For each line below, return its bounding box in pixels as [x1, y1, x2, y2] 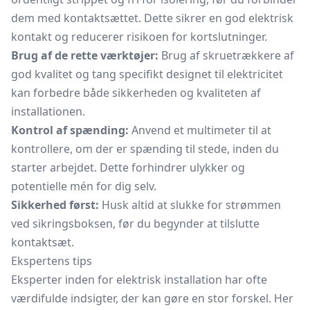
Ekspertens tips [11, 253, 92, 268]
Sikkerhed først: [11, 197, 99, 212]
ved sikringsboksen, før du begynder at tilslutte [11, 216, 259, 231]
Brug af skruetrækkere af [158, 48, 294, 63]
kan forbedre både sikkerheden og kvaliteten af [11, 85, 261, 100]
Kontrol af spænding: [11, 122, 129, 138]
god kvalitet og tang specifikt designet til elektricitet [11, 66, 283, 82]
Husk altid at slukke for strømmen [99, 197, 281, 212]
